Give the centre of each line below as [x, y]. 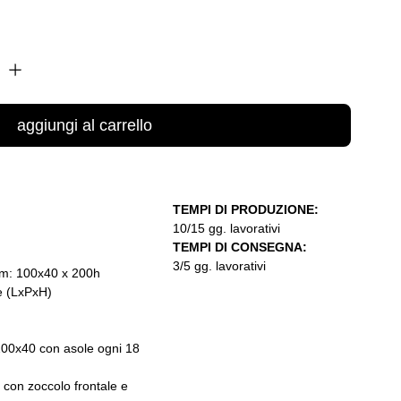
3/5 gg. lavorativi [220, 265]
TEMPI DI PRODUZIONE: [246, 209]
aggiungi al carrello [84, 125]
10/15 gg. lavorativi [227, 228]
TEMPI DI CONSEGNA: [240, 247]
